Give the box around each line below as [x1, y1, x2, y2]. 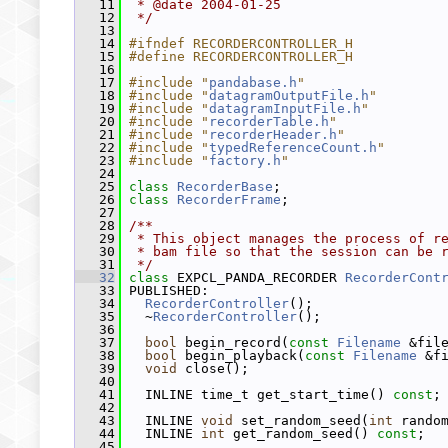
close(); [177, 361, 249, 376]
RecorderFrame [177, 192, 281, 207]
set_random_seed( [233, 413, 369, 428]
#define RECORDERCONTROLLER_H [129, 49, 353, 64]
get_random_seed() [225, 426, 377, 441]
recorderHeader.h [209, 127, 337, 142]
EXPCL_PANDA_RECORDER [177, 270, 345, 285]
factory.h [209, 153, 281, 168]
